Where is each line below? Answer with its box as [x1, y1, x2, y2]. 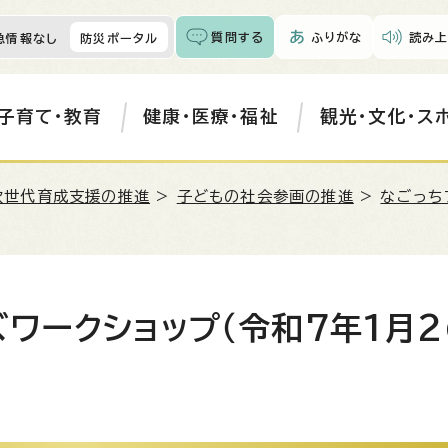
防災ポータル [80, 32, 159, 44]
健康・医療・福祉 [143, 108, 279, 125]
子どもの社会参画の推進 [176, 189, 354, 204]
